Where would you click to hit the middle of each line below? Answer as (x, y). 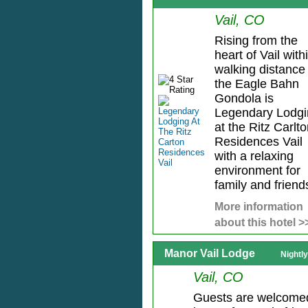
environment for (257, 171)
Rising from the (256, 41)
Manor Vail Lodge (210, 254)
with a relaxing (254, 156)
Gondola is (244, 99)
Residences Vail (258, 142)
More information (258, 207)
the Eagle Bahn (256, 84)
